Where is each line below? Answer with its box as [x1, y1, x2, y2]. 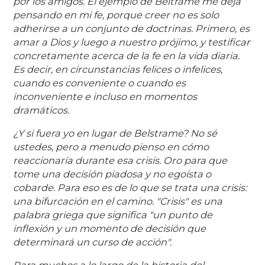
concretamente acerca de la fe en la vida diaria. [13, 50, 240, 62]
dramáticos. [13, 104, 70, 117]
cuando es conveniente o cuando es [13, 77, 186, 89]
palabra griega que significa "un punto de [13, 209, 213, 221]
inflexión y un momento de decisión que [13, 222, 206, 235]
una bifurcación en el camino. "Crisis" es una [13, 195, 223, 208]
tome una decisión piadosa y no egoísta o [13, 168, 212, 180]
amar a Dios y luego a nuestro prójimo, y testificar [13, 36, 251, 49]
